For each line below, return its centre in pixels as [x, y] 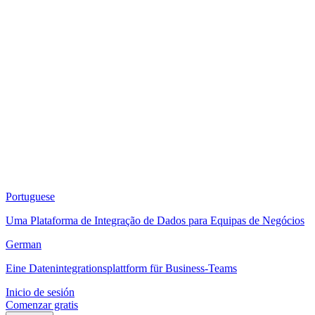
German [24, 244]
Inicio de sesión [40, 292]
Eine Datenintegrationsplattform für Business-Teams [121, 268]
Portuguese [30, 197]
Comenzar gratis [42, 305]
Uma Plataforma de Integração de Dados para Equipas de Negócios [155, 220]
